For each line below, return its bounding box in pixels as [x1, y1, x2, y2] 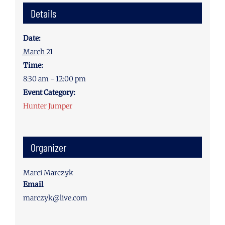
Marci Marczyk [23, 168, 73, 177]
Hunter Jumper [23, 101, 72, 110]
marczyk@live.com [23, 193, 87, 202]
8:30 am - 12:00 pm [23, 74, 86, 83]
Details [30, 6, 56, 20]
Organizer [30, 140, 66, 154]
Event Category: [23, 87, 75, 97]
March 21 [23, 47, 53, 56]
